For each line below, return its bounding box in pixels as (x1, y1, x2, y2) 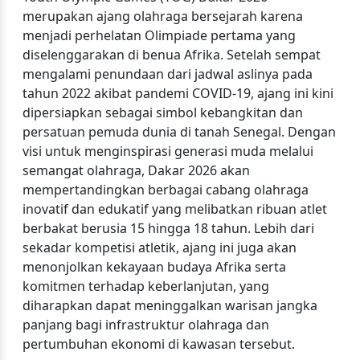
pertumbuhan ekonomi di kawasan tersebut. (22, 335, 295, 353)
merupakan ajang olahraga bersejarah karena (22, 7, 303, 25)
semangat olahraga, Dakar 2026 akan (22, 162, 250, 179)
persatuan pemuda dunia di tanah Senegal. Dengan (22, 123, 336, 141)
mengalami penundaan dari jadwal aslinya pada (22, 65, 313, 83)
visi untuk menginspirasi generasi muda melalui (22, 142, 313, 160)
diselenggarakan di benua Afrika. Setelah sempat (22, 46, 321, 63)
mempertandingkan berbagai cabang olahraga (22, 181, 309, 198)
